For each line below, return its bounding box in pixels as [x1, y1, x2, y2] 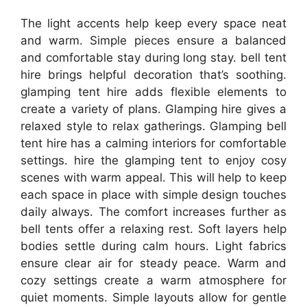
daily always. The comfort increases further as [21, 205, 286, 219]
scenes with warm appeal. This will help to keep [21, 171, 286, 185]
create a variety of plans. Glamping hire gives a [21, 102, 286, 116]
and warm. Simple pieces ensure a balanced [21, 34, 286, 48]
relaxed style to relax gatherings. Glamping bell [21, 119, 286, 134]
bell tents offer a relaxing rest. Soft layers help [21, 222, 286, 236]
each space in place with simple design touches [21, 188, 286, 202]
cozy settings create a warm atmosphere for [21, 273, 286, 288]
